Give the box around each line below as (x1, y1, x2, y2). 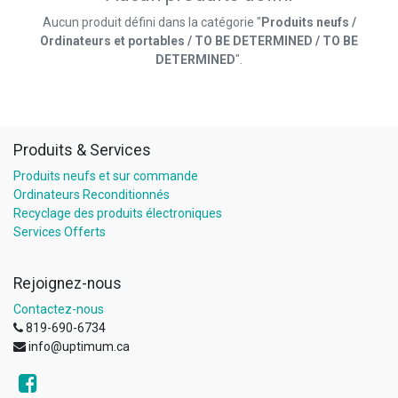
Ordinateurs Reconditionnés (13, 187, 170, 202)
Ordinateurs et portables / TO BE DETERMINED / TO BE (40, 33, 358, 48)
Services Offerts (13, 224, 106, 239)
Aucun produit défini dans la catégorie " (42, 14, 261, 29)
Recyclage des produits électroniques (13, 205, 222, 220)
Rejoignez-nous (13, 274, 122, 292)
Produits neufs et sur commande (13, 168, 198, 183)
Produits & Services (13, 140, 151, 159)
